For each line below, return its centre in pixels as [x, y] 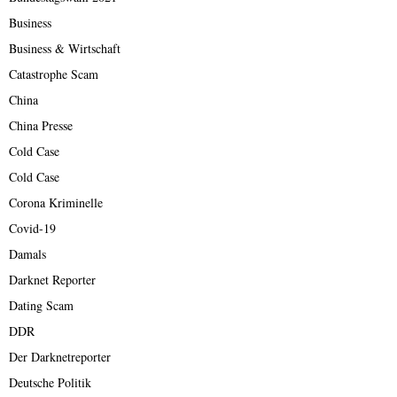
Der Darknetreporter [60, 357]
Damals [27, 254]
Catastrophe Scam [54, 74]
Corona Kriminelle [56, 203]
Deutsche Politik [50, 383]
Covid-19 [32, 229]
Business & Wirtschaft [65, 49]
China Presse [41, 126]
